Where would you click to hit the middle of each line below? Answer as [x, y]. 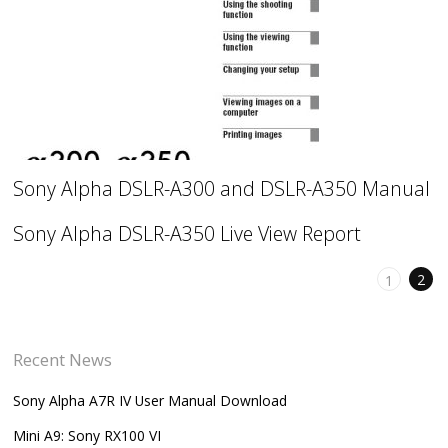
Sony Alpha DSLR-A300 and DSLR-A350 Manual [222, 188]
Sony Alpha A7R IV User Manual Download [150, 400]
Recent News [63, 359]
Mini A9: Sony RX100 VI [87, 435]
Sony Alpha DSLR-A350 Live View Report [187, 233]
